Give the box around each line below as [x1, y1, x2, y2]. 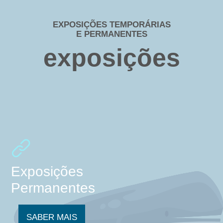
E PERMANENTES [76, 29, 147, 39]
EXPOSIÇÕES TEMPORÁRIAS [52, 19, 171, 29]
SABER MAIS [26, 212, 78, 222]
